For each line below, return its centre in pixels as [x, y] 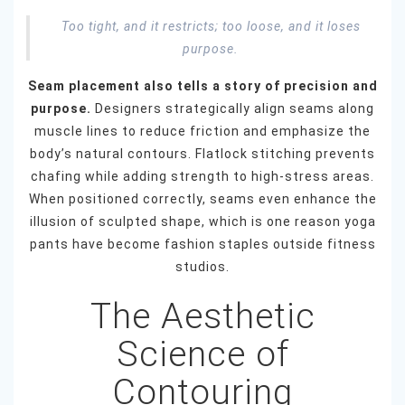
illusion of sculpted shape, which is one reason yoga [202, 222]
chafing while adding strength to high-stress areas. [202, 177]
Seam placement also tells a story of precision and [202, 86]
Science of [202, 355]
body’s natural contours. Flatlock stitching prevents [202, 154]
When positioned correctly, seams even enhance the [202, 199]
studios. [202, 267]
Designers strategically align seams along [233, 109]
